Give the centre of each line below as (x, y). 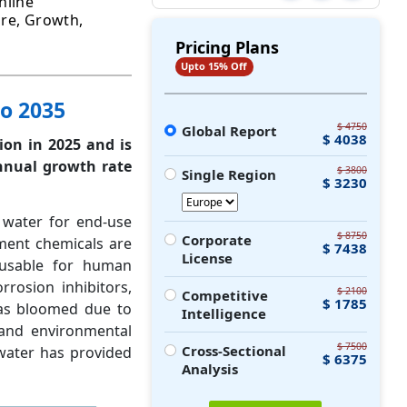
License (208, 258)
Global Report (230, 130)
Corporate (217, 239)
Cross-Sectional (234, 350)
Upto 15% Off (214, 66)
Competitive (225, 295)
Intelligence (224, 313)
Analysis (210, 368)
